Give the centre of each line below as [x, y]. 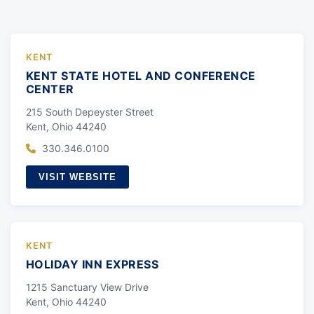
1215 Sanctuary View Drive [87, 287]
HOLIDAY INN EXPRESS [93, 264]
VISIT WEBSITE [78, 177]
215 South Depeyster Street [90, 111]
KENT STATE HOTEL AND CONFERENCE [141, 75]
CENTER [50, 89]
